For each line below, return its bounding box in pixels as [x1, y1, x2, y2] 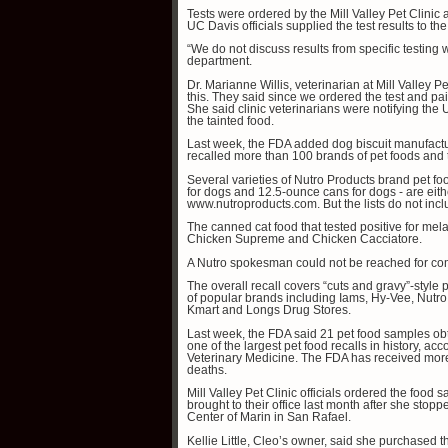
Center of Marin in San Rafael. [187, 411, 351, 423]
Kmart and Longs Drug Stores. [187, 304, 351, 316]
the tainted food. [187, 114, 274, 127]
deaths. [187, 363, 227, 376]
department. [187, 55, 252, 67]
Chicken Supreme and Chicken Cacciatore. [187, 233, 422, 245]
